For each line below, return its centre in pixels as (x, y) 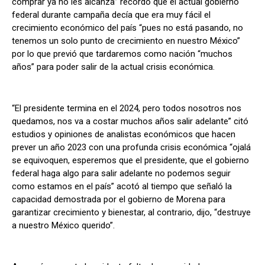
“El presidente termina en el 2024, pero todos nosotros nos (127, 109)
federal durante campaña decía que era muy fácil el (111, 15)
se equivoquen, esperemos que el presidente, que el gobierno (130, 161)
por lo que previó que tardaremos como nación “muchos (122, 54)
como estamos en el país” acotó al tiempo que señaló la (122, 187)
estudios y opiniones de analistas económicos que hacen (124, 135)
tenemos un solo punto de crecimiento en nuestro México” (126, 41)
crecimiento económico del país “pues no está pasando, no (127, 28)
